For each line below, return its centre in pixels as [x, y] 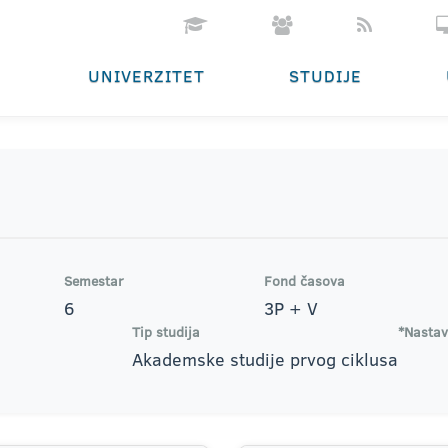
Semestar [94, 281]
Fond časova [304, 281]
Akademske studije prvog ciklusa [265, 359]
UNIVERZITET [146, 75]
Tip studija [166, 332]
